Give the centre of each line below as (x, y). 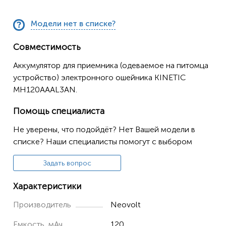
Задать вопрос (67, 163)
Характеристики (47, 186)
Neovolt (126, 205)
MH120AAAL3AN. (45, 90)
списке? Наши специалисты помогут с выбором (103, 142)
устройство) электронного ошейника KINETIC (99, 77)
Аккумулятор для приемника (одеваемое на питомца (111, 65)
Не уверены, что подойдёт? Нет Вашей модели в (104, 129)
